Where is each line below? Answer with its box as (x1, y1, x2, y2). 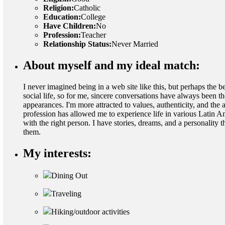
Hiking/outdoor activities (51, 207, 130, 216)
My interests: (23, 146, 91, 160)
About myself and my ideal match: (23, 58, 200, 72)
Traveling (51, 189, 81, 198)
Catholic (74, 3, 100, 12)
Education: (43, 12, 81, 21)
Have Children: (43, 21, 96, 30)
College (81, 12, 105, 21)
